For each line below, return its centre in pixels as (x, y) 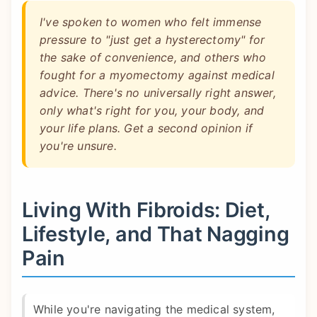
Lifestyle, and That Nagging (156, 234)
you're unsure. (78, 146)
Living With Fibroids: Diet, (146, 210)
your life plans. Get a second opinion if (146, 128)
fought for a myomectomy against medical (157, 75)
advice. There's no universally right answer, (158, 93)
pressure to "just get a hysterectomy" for (152, 40)
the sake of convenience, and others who (153, 58)
